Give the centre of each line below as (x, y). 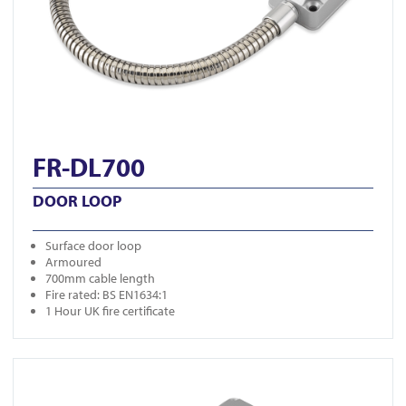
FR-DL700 (89, 167)
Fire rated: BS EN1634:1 (106, 295)
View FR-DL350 (52, 367)
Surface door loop (93, 246)
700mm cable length (100, 279)
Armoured (73, 262)
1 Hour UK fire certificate (110, 311)
